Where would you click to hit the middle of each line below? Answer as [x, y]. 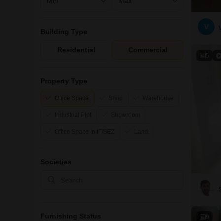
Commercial [148, 50]
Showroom [126, 115]
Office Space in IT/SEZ [85, 132]
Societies [56, 162]
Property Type [64, 81]
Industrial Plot [73, 115]
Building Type [64, 32]
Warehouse [158, 98]
